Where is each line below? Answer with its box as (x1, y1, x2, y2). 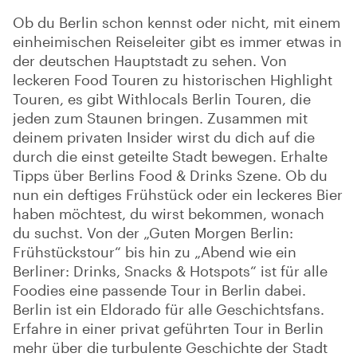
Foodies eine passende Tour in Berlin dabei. (13, 280, 306, 299)
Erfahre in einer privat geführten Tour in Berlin (13, 319, 324, 337)
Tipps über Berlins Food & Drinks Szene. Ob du (13, 166, 328, 184)
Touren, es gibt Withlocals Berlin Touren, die (13, 89, 311, 108)
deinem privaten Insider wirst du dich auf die (13, 127, 315, 146)
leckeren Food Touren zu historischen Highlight (13, 70, 332, 88)
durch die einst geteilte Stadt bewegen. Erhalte (13, 147, 328, 165)
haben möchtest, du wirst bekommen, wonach (13, 204, 324, 222)
